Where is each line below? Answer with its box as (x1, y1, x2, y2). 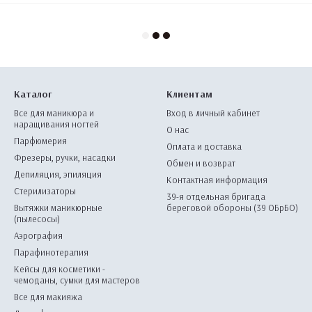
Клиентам (166, 88, 212, 100)
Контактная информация (166, 174, 267, 185)
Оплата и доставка (166, 141, 242, 152)
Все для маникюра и (14, 107, 94, 118)
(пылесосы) (14, 213, 60, 224)
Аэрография (14, 230, 63, 241)
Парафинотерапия (14, 247, 88, 258)
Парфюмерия (14, 135, 67, 146)
